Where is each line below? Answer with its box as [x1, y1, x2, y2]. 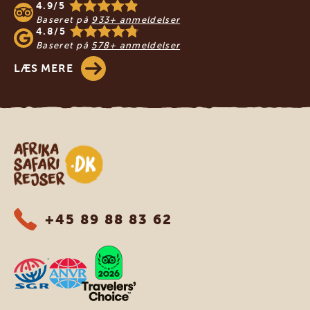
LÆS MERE [14, 62, 73, 75]
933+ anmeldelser [91, 15, 181, 26]
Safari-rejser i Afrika [13, 143, 111, 156]
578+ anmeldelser [91, 40, 181, 51]
